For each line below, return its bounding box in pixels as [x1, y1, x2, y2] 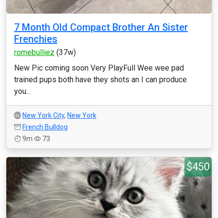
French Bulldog [22, 123, 68, 131]
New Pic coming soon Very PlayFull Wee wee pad [14, 63, 184, 73]
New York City [22, 111, 64, 119]
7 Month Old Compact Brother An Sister [14, 21, 188, 33]
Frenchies [14, 33, 57, 45]
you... [14, 87, 31, 96]
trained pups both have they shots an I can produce [14, 75, 187, 84]
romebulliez [14, 48, 54, 57]
